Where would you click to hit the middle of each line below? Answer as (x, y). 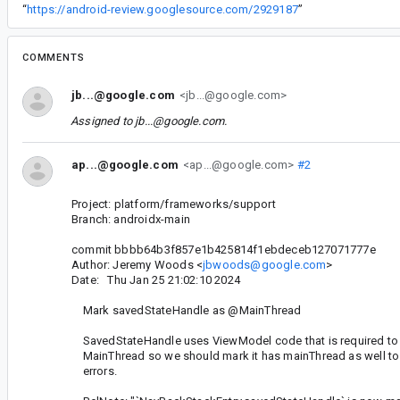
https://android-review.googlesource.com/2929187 (162, 9)
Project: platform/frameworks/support (174, 204)
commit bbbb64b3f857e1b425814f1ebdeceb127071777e (224, 249)
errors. (95, 371)
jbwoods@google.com (265, 264)
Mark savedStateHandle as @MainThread (187, 310)
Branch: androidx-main (131, 219)
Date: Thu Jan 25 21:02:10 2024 (156, 279)
